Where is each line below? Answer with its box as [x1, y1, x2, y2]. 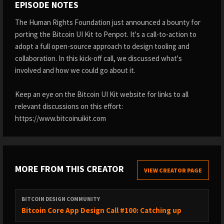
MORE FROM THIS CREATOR [15, 163, 124, 174]
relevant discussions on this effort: [15, 101, 123, 111]
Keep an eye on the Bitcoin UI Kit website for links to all [15, 89, 188, 99]
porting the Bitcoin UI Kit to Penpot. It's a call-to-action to [15, 29, 196, 39]
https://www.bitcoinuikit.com [15, 113, 106, 123]
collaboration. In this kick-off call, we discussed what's [15, 53, 182, 63]
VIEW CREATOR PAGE [144, 166, 202, 174]
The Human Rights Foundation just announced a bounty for [15, 17, 200, 27]
